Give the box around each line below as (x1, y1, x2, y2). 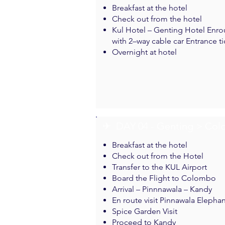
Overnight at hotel (112, 47, 177, 57)
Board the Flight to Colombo (112, 173, 216, 183)
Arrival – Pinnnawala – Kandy (112, 184, 212, 194)
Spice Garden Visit (112, 206, 177, 216)
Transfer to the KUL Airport (112, 162, 207, 172)
